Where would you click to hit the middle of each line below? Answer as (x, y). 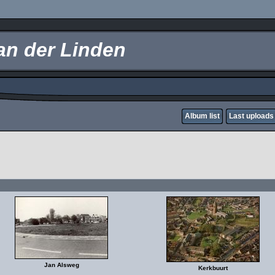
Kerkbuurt (213, 268)
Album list (202, 116)
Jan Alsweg (61, 265)
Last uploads (251, 116)
